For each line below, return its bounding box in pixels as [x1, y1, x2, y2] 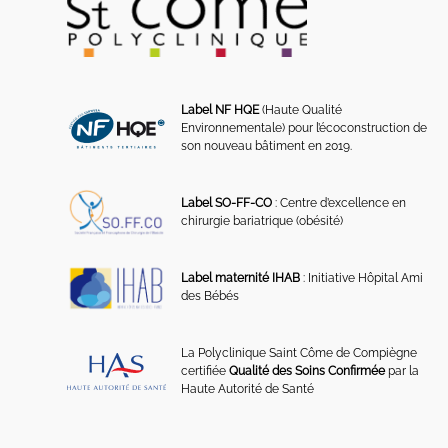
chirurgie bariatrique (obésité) [181, 214, 344, 229]
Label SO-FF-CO [181, 196, 273, 211]
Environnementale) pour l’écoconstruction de [181, 121, 428, 136]
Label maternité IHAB [181, 271, 301, 286]
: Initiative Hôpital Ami [300, 271, 424, 286]
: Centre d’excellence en [272, 196, 407, 211]
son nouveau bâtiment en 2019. [181, 139, 353, 154]
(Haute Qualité [259, 103, 343, 118]
